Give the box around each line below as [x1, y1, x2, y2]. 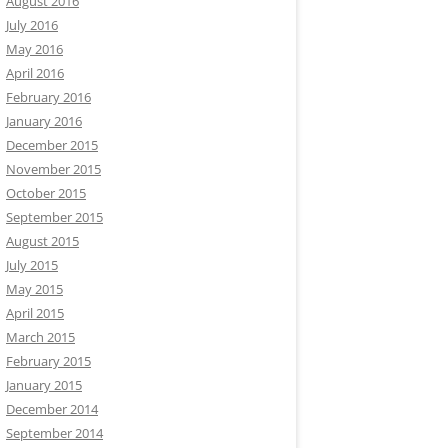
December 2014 [6, 400, 98, 418]
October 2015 [6, 184, 86, 202]
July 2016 [6, 16, 58, 34]
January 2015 [6, 376, 82, 394]
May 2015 [6, 280, 63, 298]
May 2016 [6, 40, 63, 58]
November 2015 [6, 160, 101, 178]
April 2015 [6, 304, 64, 322]
